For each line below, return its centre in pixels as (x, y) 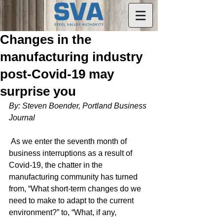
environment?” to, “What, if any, (64, 212)
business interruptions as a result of (72, 153)
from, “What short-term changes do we (76, 189)
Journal (22, 118)
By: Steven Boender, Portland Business (79, 106)
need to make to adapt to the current (72, 201)
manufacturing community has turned (74, 177)
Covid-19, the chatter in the (57, 165)
